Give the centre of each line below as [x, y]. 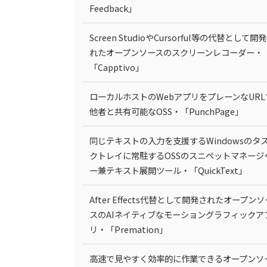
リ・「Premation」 [128, 229]
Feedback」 [113, 8]
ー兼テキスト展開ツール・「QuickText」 [168, 170]
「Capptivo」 [116, 67]
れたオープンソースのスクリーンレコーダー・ [176, 52]
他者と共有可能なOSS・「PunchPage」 [166, 111]
